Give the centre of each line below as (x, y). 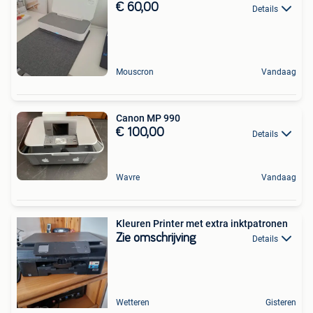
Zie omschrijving (156, 239)
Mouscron (135, 72)
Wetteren (133, 303)
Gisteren (281, 303)
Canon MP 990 (148, 118)
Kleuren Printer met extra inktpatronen (202, 224)
